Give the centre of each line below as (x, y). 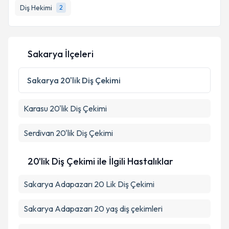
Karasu (36, 108)
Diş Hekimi (36, 8)
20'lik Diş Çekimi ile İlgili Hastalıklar (100, 161)
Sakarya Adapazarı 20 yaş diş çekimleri (93, 209)
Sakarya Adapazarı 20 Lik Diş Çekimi (89, 184)
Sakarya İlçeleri (61, 54)
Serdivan (39, 133)
